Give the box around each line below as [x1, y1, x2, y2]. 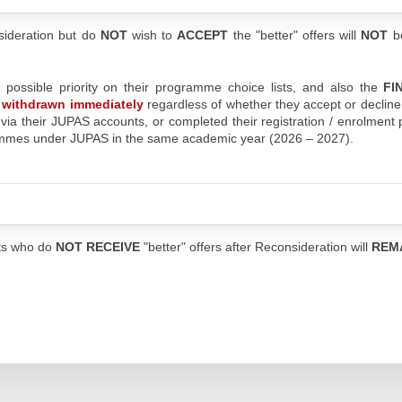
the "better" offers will [228, 28, 362, 43]
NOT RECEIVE [55, 239, 140, 254]
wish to [127, 28, 178, 43]
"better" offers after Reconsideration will [139, 239, 371, 254]
